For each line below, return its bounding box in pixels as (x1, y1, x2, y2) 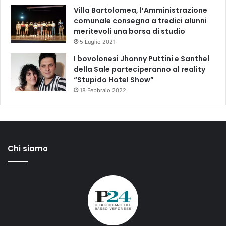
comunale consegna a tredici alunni (74, 15, 207, 26)
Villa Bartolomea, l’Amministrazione (74, 5, 207, 15)
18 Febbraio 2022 (80, 86, 126, 94)
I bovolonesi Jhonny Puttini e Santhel (74, 53, 209, 64)
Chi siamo (8, 143, 48, 154)
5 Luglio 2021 (80, 38, 116, 45)
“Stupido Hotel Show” (74, 74, 154, 85)
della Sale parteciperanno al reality (74, 64, 205, 74)
